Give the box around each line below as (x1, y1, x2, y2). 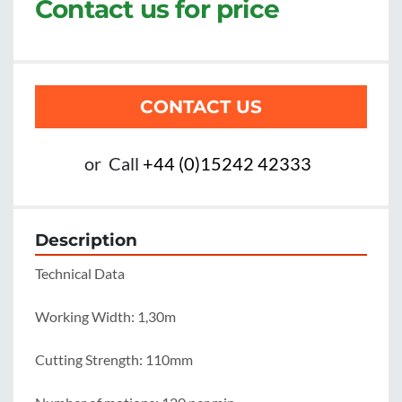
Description (35, 230, 137, 251)
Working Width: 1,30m (35, 308, 176, 326)
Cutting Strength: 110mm (35, 351, 193, 369)
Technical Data (35, 265, 125, 283)
